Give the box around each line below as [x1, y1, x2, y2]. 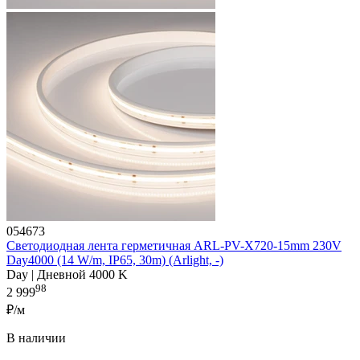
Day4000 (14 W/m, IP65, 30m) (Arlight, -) [6, 253, 223, 268]
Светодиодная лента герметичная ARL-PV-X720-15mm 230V [6, 239, 342, 253]
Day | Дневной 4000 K [6, 268, 128, 282]
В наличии [6, 330, 66, 345]
